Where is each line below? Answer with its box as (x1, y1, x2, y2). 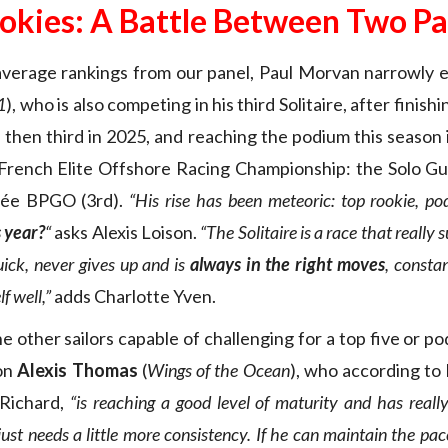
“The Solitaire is (200, 221, 311, 244)
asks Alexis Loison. (50, 221, 201, 244)
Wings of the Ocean (146, 359, 290, 382)
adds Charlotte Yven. (51, 285, 216, 308)
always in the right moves (189, 253, 385, 276)
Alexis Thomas (17, 359, 138, 382)
